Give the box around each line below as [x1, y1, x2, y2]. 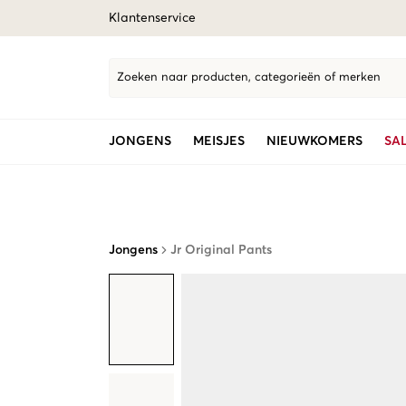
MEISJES [193, 135, 245, 148]
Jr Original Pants [170, 244, 272, 256]
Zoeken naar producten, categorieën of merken [117, 72, 381, 83]
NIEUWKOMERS [266, 135, 362, 148]
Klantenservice [109, 12, 196, 24]
